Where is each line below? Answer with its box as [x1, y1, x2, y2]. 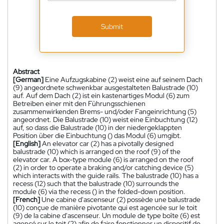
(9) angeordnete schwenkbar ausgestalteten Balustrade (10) [13, 82, 198, 92]
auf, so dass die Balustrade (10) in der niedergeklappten [13, 122, 182, 132]
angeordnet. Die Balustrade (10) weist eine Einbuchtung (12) [13, 114, 197, 124]
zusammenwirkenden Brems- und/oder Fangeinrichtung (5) [13, 106, 196, 116]
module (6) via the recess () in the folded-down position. [13, 186, 185, 196]
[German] [13, 74, 43, 84]
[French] [13, 194, 40, 204]
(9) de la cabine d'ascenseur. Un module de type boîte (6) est [13, 210, 200, 220]
